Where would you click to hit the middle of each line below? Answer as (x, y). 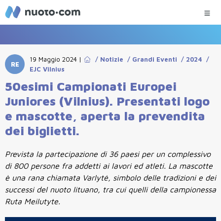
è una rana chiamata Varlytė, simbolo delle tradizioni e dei (110, 178)
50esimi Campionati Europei (91, 86)
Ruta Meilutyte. (33, 201)
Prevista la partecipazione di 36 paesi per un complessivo (108, 154)
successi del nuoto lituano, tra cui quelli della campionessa (110, 189)
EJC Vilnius (47, 69)
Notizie (112, 59)
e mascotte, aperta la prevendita (105, 116)
